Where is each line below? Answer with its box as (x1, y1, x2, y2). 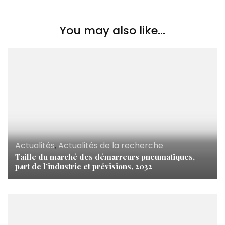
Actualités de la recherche (58, 139, 163, 151)
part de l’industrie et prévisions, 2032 (15, 161, 152, 171)
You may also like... (60, 23, 165, 38)
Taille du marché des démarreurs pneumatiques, (15, 151, 195, 162)
